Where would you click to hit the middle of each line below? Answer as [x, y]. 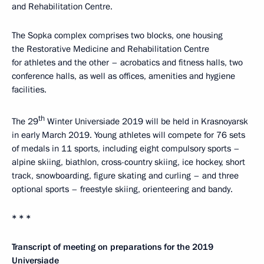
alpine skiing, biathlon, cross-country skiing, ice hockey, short [128, 162]
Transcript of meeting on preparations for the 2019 [113, 247]
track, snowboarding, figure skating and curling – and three [125, 175]
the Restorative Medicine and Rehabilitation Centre [110, 49]
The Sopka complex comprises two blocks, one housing [117, 35]
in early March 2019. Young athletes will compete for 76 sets [128, 135]
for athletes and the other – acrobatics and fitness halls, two [127, 62]
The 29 [25, 121]
